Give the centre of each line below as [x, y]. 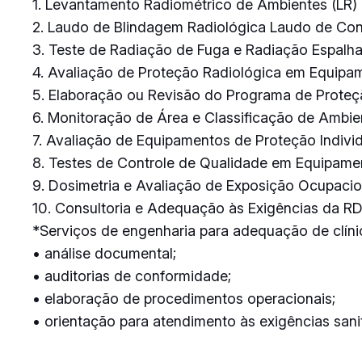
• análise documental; [104, 253]
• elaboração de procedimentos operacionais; [184, 298]
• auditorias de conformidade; [132, 276]
